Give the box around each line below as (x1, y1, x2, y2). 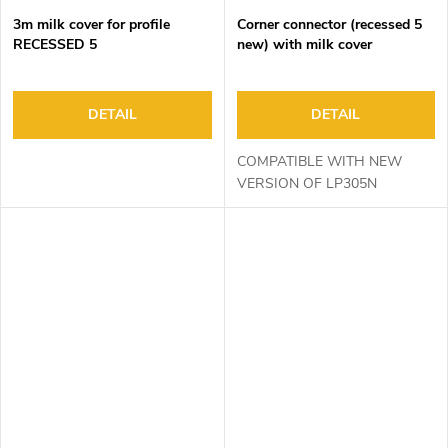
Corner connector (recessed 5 (236, 14, 422, 34)
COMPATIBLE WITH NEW (236, 151, 402, 171)
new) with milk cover (236, 34, 372, 54)
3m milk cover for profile (13, 14, 170, 34)
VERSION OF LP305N (236, 173, 377, 193)
